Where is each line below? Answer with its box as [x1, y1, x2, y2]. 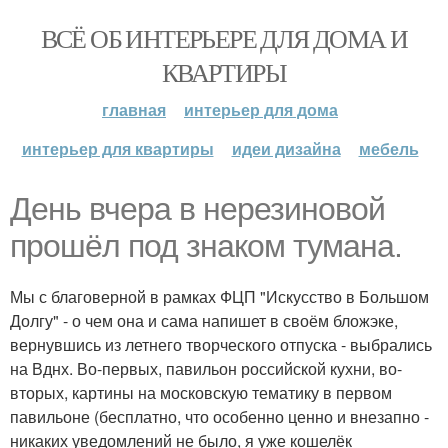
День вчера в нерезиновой [10, 191, 385, 227]
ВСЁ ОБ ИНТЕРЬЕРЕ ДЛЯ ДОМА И [40, 21, 408, 55]
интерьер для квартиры [21, 137, 214, 160]
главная [102, 98, 166, 121]
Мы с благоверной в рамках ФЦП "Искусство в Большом [10, 285, 429, 308]
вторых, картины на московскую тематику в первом [10, 381, 392, 404]
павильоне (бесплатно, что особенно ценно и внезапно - [10, 405, 429, 428]
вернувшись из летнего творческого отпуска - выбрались [10, 333, 432, 356]
